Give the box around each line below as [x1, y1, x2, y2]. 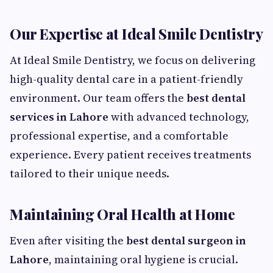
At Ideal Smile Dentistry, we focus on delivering [10, 52, 255, 68]
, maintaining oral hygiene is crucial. [49, 252, 238, 267]
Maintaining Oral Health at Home [10, 204, 235, 224]
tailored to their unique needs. [10, 166, 169, 181]
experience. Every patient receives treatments [10, 147, 251, 162]
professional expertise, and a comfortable [10, 128, 229, 143]
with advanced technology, [108, 109, 249, 124]
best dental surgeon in [126, 233, 246, 248]
